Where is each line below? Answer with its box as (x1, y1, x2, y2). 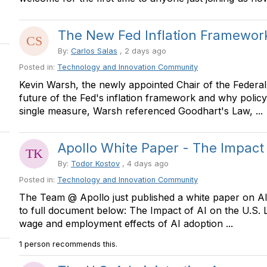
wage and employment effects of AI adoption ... (19, 218, 233, 229)
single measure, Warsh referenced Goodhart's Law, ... (19, 105, 263, 117)
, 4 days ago (120, 159, 169, 168)
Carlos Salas (71, 46, 117, 55)
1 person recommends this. (19, 240, 117, 249)
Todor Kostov (71, 159, 120, 168)
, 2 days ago (117, 46, 166, 55)
